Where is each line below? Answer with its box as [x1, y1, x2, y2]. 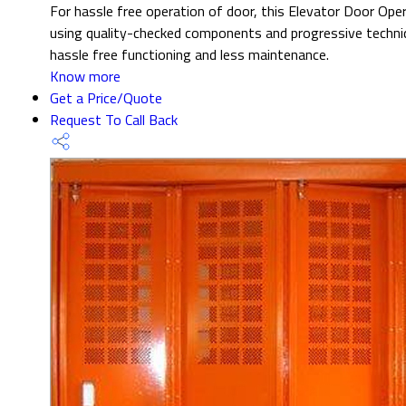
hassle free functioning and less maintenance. [50, 43, 329, 65]
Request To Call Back [50, 108, 178, 130]
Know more [50, 64, 121, 87]
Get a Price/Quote [50, 86, 162, 109]
